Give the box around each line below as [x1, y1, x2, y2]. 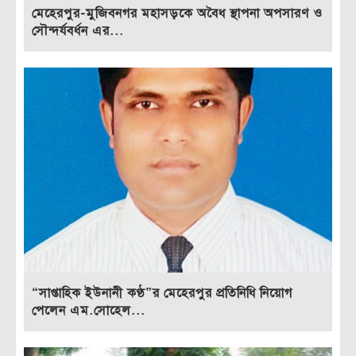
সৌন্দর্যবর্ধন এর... [32, 22, 124, 39]
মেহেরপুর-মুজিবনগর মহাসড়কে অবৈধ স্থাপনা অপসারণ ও [32, 5, 323, 21]
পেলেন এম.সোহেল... [32, 303, 145, 319]
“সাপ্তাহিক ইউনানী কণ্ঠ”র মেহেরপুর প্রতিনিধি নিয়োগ [32, 285, 292, 302]
